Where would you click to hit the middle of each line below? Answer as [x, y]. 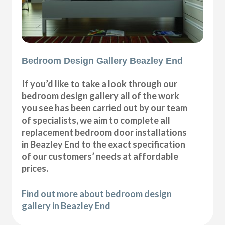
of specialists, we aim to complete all [96, 120]
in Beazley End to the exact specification [104, 144]
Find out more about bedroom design [97, 194]
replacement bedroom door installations [104, 132]
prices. [35, 168]
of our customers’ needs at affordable [100, 156]
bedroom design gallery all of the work [101, 96]
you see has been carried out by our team [105, 108]
